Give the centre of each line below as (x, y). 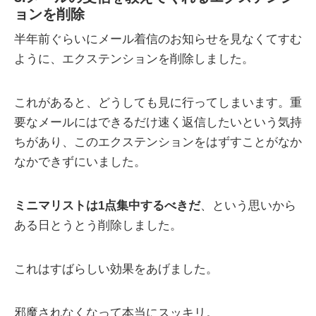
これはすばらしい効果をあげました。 (116, 269)
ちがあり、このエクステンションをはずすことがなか (158, 142)
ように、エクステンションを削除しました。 (134, 59)
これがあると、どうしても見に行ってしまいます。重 (158, 103)
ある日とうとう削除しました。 (98, 226)
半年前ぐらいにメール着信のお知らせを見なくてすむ (158, 39)
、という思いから (248, 206)
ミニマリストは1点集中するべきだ (107, 206)
